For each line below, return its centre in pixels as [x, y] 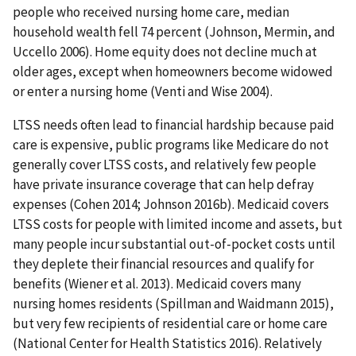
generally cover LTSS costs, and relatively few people [164, 165]
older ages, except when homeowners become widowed [173, 72]
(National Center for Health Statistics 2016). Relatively [167, 344]
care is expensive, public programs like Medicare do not [171, 145]
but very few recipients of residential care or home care [170, 324]
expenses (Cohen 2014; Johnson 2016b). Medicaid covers [171, 205]
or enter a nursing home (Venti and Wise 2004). [143, 92]
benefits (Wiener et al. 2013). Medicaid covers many [157, 284]
